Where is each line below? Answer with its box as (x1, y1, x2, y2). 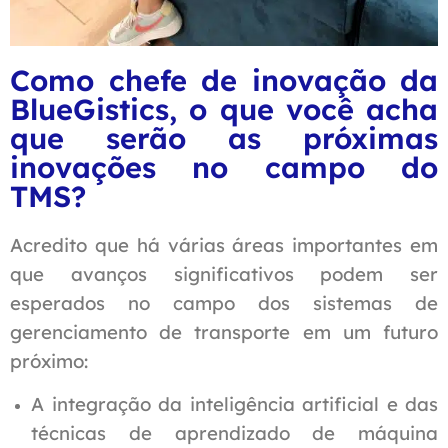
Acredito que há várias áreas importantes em (10, 233, 438, 258)
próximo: (10, 349, 88, 374)
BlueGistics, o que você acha (10, 91, 438, 128)
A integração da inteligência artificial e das (31, 392, 438, 417)
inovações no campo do (10, 149, 438, 186)
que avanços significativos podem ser (10, 262, 438, 287)
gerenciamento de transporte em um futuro (10, 320, 438, 345)
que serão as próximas (10, 120, 438, 157)
